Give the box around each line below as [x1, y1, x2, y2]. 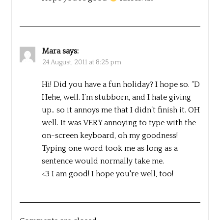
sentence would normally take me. [41, 156, 164, 165]
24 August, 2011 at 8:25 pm [42, 58, 121, 66]
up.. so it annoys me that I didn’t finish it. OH [41, 105, 200, 114]
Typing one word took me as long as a [41, 143, 178, 153]
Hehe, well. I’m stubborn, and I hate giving [41, 92, 191, 102]
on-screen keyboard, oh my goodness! [41, 131, 178, 140]
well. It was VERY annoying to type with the [41, 118, 196, 127]
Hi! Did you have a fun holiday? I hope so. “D [41, 80, 200, 89]
